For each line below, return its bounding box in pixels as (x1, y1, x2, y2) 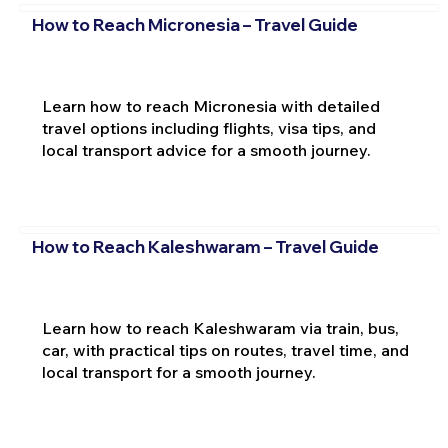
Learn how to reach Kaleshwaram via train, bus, (41, 318, 399, 339)
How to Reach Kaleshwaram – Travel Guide (31, 236, 379, 258)
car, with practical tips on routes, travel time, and (41, 340, 409, 361)
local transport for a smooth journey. (41, 362, 316, 383)
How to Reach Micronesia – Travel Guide (31, 13, 358, 35)
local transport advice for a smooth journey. (41, 139, 371, 160)
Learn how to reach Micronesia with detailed (41, 95, 380, 116)
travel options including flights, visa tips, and (41, 117, 376, 138)
